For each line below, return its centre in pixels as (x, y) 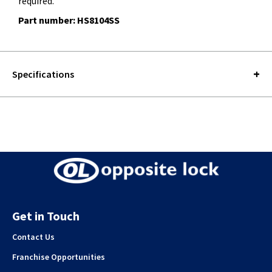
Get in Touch (46, 216)
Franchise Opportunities (59, 257)
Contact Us (33, 237)
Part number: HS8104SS (69, 20)
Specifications (43, 74)
